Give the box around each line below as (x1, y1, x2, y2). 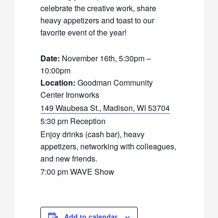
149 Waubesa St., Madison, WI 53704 (40, 102, 170, 114)
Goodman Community (75, 77, 153, 89)
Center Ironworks (40, 89, 100, 101)
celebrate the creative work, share (40, 2, 157, 14)
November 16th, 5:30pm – (60, 53, 151, 64)
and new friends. (40, 152, 98, 164)
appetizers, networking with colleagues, (40, 140, 177, 152)
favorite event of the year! (40, 26, 127, 38)
